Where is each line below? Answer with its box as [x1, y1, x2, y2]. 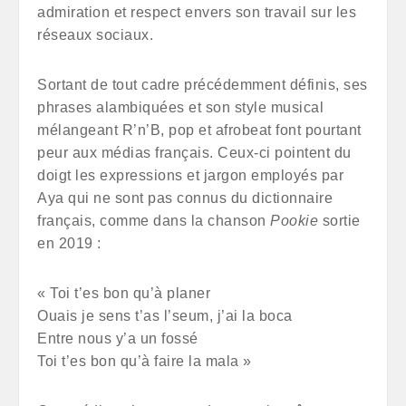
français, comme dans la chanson [37, 213, 270, 228]
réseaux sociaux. [37, 27, 153, 43]
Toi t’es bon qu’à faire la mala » [37, 353, 252, 369]
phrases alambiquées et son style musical [37, 100, 324, 115]
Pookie [270, 213, 318, 228]
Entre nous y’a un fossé [37, 331, 198, 346]
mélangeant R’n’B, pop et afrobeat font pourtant [37, 122, 362, 138]
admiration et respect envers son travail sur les [37, 5, 356, 20]
